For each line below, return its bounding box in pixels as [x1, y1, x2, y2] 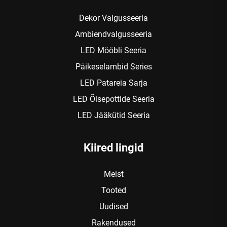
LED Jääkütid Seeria [77, 110, 150, 120]
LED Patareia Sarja [80, 78, 147, 88]
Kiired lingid [84, 141, 143, 154]
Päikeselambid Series [75, 61, 152, 71]
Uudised [99, 201, 128, 211]
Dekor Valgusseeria [79, 13, 148, 23]
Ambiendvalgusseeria [75, 29, 152, 39]
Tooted [101, 185, 126, 195]
